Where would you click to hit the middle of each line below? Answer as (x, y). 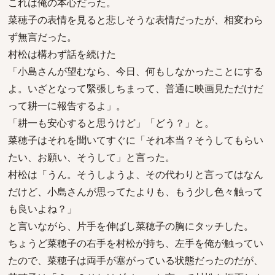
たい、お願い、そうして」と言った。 (91, 157)
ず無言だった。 (42, 37)
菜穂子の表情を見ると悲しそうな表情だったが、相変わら (136, 20)
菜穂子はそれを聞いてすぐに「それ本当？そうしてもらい (136, 140)
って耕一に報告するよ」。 (67, 106)
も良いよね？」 (42, 209)
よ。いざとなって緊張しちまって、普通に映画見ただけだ (136, 88)
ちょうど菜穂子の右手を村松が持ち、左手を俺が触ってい (136, 243)
